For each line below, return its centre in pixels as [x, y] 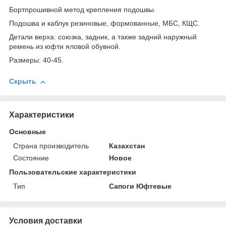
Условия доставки [46, 220]
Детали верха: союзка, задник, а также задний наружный [103, 37]
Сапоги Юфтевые [140, 186]
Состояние [31, 158]
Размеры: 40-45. [36, 60]
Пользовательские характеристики [73, 172]
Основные [27, 131]
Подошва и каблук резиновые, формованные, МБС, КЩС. [104, 23]
